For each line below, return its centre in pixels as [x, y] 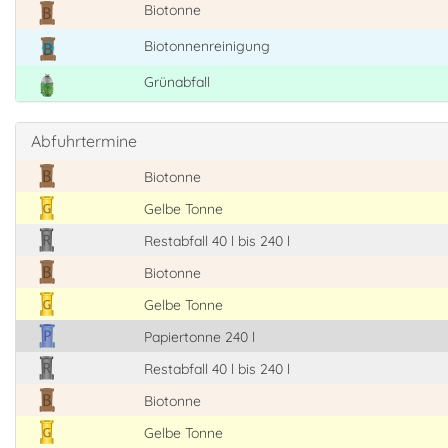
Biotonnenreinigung [206, 46]
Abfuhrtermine [84, 141]
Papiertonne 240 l [199, 337]
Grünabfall [176, 82]
